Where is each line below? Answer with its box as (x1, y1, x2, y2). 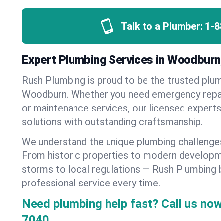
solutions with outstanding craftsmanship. (22, 116, 203, 128)
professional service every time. (22, 177, 160, 189)
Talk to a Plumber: (120, 20, 203, 32)
